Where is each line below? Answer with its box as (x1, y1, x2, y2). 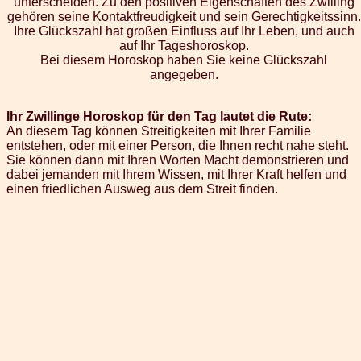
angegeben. (149, 67, 218, 81)
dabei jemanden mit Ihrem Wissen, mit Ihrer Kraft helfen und (6, 167, 346, 181)
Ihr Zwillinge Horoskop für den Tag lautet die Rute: (6, 109, 312, 123)
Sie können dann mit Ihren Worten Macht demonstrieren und (6, 152, 349, 167)
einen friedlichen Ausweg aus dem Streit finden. (6, 181, 278, 196)
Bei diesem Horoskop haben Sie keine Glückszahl (40, 52, 327, 67)
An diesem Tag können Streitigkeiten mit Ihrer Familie (6, 123, 311, 138)
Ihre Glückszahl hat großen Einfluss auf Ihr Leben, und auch (13, 23, 355, 38)
